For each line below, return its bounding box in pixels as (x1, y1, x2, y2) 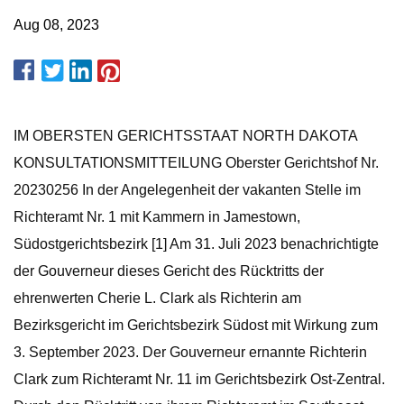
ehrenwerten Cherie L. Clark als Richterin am (14, 290, 301, 306)
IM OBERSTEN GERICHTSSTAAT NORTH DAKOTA (14, 128, 357, 143)
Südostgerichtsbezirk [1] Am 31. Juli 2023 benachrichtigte (14, 236, 379, 252)
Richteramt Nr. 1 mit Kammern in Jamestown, (14, 209, 300, 225)
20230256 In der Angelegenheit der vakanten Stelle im (14, 182, 361, 197)
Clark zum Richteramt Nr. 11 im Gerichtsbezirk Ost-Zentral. (14, 372, 385, 387)
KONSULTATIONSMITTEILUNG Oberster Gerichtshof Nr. (14, 155, 379, 170)
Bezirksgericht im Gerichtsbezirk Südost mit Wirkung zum (14, 317, 378, 333)
